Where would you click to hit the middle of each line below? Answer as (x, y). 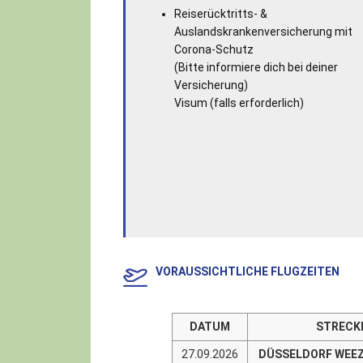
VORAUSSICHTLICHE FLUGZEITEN (247, 271)
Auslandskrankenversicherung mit (263, 31)
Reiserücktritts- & (220, 13)
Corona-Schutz (214, 49)
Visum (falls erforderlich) (239, 102)
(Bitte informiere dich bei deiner (256, 67)
